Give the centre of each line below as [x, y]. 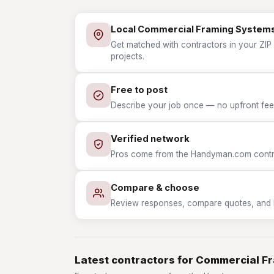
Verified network [150, 139]
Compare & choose [155, 188]
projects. [128, 56]
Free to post [139, 90]
